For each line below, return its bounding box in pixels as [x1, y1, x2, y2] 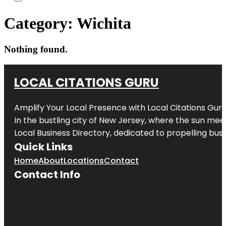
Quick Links [14, 139, 73, 154]
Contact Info [14, 167, 80, 182]
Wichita [77, 14, 131, 33]
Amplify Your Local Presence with [14, 101, 147, 114]
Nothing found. [4, 43, 68, 54]
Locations [64, 154, 104, 166]
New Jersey [99, 114, 145, 126]
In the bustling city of [14, 114, 99, 126]
